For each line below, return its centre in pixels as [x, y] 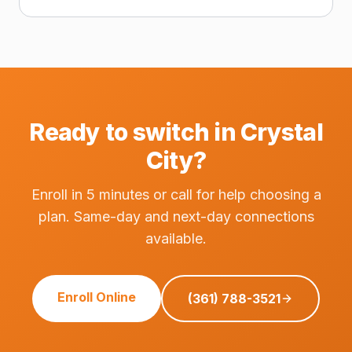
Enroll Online [97, 297]
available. [176, 238]
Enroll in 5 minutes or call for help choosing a [176, 194]
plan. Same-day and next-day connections [176, 216]
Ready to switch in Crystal [176, 132]
